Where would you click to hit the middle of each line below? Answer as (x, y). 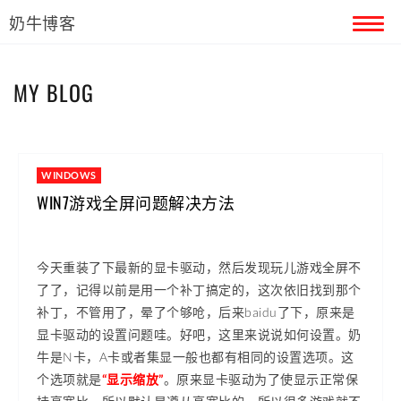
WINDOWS (69, 175)
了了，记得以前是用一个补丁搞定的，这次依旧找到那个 (199, 290)
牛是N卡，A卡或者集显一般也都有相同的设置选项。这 (196, 357)
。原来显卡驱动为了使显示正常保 (260, 379)
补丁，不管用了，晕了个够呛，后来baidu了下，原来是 (196, 312)
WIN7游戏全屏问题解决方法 (136, 202)
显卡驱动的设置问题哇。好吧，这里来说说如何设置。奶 (199, 334)
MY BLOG (54, 92)
